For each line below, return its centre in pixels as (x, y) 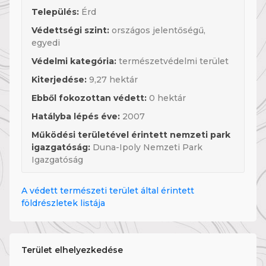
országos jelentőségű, (157, 30)
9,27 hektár (112, 80)
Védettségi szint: (70, 30)
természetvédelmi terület (172, 61)
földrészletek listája (63, 203)
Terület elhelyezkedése (72, 250)
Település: (55, 12)
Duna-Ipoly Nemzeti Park (146, 147)
